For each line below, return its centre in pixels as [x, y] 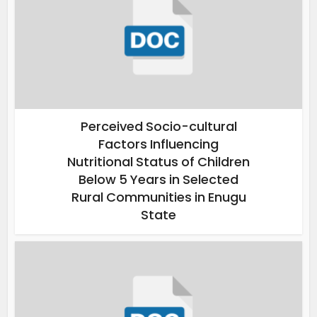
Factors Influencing [158, 144]
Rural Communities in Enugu [158, 197]
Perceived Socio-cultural [158, 127]
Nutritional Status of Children [158, 162]
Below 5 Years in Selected [158, 180]
